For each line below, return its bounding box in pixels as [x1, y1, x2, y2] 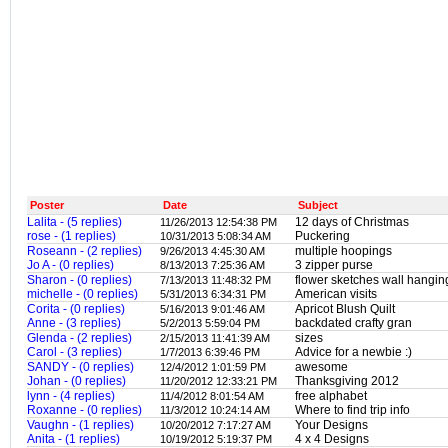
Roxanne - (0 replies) [27, 403, 142, 417]
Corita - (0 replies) [27, 302, 125, 316]
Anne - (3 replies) [27, 316, 121, 330]
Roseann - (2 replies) [27, 244, 142, 258]
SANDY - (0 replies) [27, 360, 134, 374]
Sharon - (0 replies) [27, 273, 132, 287]
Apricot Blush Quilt [295, 302, 395, 316]
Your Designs [295, 418, 368, 432]
